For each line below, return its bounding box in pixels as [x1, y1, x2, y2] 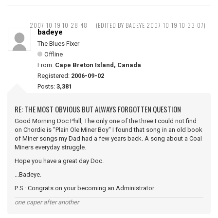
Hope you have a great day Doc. [15, 157, 104, 164]
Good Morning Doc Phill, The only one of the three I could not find [15, 117, 197, 125]
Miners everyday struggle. [15, 144, 86, 151]
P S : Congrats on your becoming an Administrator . [15, 184, 157, 192]
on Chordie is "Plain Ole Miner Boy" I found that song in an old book [15, 126, 202, 133]
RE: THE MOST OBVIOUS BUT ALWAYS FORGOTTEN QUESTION [15, 104, 181, 114]
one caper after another [15, 199, 79, 206]
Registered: [37, 72, 71, 79]
